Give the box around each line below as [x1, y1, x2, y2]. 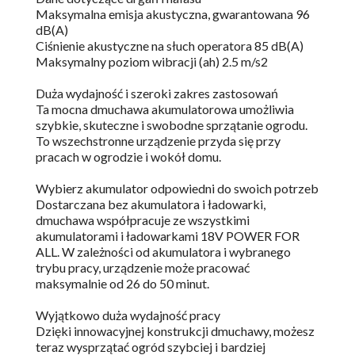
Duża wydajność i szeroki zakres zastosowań [36, 86, 278, 101]
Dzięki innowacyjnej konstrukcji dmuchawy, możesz [36, 323, 315, 339]
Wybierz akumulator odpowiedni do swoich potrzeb [36, 181, 319, 197]
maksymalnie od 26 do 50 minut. [36, 276, 209, 292]
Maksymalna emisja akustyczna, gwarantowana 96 [36, 6, 310, 22]
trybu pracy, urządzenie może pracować [36, 260, 250, 276]
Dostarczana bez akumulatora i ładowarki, [36, 197, 265, 212]
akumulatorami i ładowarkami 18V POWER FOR [36, 228, 300, 244]
